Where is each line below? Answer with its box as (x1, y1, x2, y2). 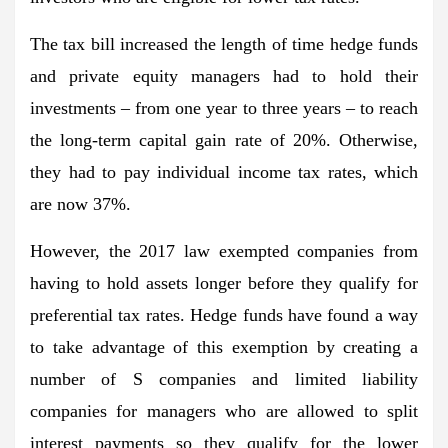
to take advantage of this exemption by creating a (30, 336, 418, 357)
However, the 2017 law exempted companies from (30, 240, 418, 261)
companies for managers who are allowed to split (30, 400, 418, 421)
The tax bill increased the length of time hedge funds (30, 33, 418, 54)
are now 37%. (30, 193, 131, 214)
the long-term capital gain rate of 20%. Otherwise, (30, 129, 418, 150)
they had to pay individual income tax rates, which (30, 161, 418, 182)
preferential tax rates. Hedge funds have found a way (30, 304, 418, 325)
